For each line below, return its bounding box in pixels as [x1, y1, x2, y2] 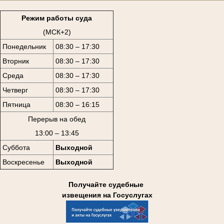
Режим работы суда [21, 13, 92, 22]
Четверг [2, 85, 28, 94]
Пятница [2, 100, 30, 108]
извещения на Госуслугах [61, 191, 152, 199]
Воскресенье [2, 157, 44, 166]
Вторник [2, 56, 29, 65]
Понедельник [2, 42, 46, 50]
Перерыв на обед [28, 114, 85, 123]
